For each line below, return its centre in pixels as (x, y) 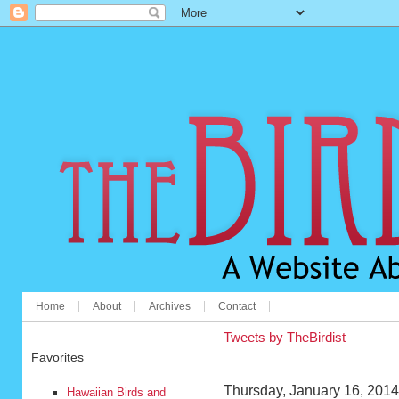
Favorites (57, 357)
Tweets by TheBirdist (284, 338)
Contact (236, 306)
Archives (169, 306)
